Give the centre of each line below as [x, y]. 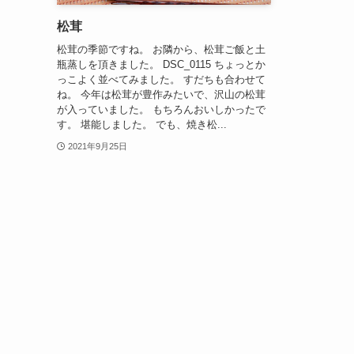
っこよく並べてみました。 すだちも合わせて [161, 79]
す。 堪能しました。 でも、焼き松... [142, 124]
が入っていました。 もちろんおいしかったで [161, 109]
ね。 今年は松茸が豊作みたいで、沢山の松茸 [161, 94]
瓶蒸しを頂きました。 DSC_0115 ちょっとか [161, 64]
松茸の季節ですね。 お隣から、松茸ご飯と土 [161, 49]
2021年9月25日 [97, 146]
